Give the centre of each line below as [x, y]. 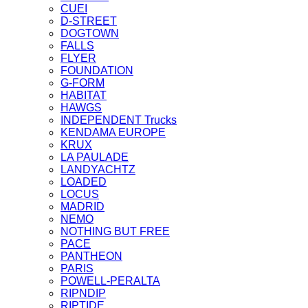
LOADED [84, 182]
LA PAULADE [95, 157]
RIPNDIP [83, 294]
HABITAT [84, 96]
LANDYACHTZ [98, 170]
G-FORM [82, 83]
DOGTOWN [90, 34]
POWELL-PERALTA [110, 281]
